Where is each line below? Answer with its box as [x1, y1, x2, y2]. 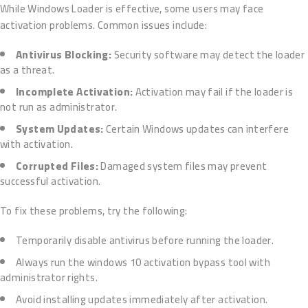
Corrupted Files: [16, 156, 98, 177]
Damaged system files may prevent [98, 156, 267, 177]
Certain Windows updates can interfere [103, 119, 289, 140]
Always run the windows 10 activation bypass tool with [16, 252, 270, 273]
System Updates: [16, 119, 104, 140]
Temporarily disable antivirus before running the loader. [16, 230, 274, 251]
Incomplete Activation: [16, 82, 133, 102]
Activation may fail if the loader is [133, 82, 294, 102]
